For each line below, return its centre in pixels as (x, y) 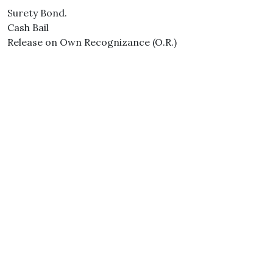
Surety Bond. (37, 13)
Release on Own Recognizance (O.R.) (92, 42)
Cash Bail (28, 27)
